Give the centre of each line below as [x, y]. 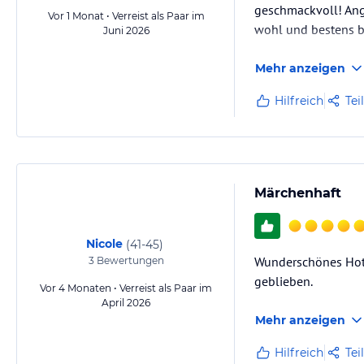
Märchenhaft [298, 193]
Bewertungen [129, 260]
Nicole [104, 244]
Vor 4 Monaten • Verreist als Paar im [126, 288]
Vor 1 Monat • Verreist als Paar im [126, 16]
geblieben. [284, 281]
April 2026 [126, 303]
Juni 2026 [126, 30]
